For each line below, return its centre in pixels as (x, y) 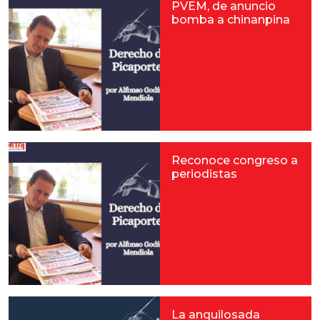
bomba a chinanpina (231, 20)
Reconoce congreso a (235, 160)
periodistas (204, 174)
